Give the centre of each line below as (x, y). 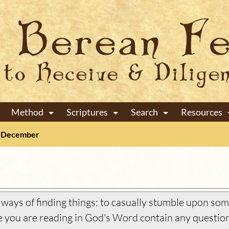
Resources (201, 112)
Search (144, 112)
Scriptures (87, 112)
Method (27, 112)
